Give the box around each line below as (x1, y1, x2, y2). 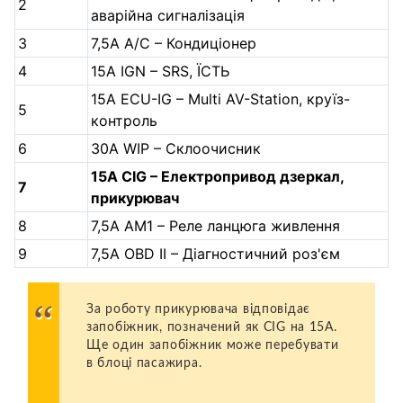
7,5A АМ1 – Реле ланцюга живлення (91, 216, 341, 235)
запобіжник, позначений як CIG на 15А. (86, 319, 337, 334)
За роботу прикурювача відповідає (86, 301, 311, 316)
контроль (91, 111, 158, 130)
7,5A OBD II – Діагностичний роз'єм (91, 244, 341, 263)
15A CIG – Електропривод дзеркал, (91, 166, 345, 185)
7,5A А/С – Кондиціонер (91, 33, 257, 52)
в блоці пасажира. (86, 355, 202, 370)
